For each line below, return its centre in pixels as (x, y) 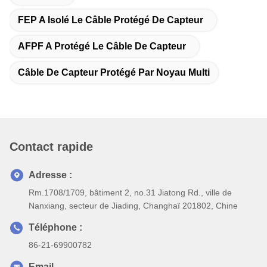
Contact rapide (51, 147)
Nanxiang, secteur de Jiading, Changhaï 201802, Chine (133, 206)
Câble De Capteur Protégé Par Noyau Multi (114, 72)
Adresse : (50, 175)
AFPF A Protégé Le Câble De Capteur (102, 46)
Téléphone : (55, 227)
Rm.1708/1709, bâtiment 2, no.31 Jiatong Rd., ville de (130, 193)
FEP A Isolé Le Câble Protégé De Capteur (111, 20)
